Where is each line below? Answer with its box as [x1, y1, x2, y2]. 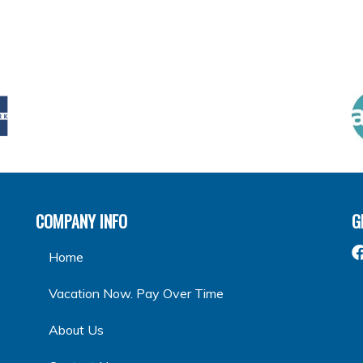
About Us [49, 322, 104, 339]
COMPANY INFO [36, 209, 127, 234]
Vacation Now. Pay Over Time [49, 285, 224, 302]
